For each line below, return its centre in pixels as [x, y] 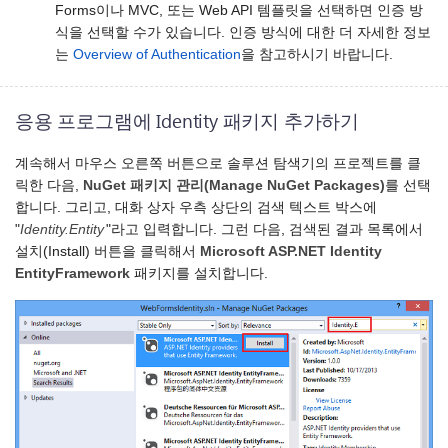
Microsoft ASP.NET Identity [291, 252]
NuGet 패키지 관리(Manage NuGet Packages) [234, 186]
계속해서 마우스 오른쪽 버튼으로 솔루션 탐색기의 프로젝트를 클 [218, 164]
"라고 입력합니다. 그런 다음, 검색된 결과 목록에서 [264, 230]
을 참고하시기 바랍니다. [317, 54]
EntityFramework [72, 274]
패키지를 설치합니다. [199, 274]
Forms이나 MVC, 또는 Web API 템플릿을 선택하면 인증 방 [239, 10]
